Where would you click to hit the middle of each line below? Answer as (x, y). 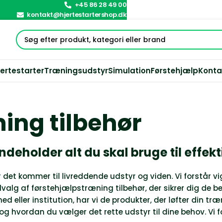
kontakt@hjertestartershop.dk (77, 15)
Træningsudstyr (76, 71)
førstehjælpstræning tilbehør (88, 188)
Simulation (129, 71)
